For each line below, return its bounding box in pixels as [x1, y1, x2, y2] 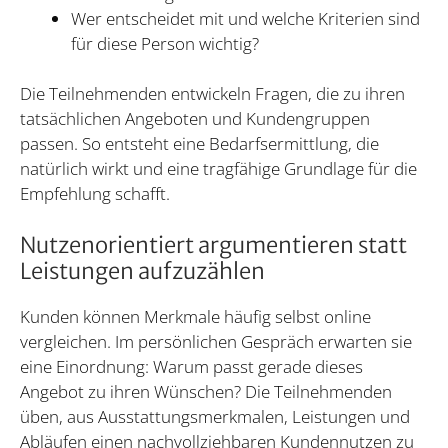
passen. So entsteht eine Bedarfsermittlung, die [20, 132, 379, 156]
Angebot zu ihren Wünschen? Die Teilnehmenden [20, 379, 392, 403]
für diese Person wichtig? [71, 31, 259, 55]
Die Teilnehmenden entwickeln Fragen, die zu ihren [20, 82, 405, 106]
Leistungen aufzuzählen [20, 256, 265, 285]
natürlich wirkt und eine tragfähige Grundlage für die [20, 157, 417, 181]
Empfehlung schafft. [20, 182, 170, 206]
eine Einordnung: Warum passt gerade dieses [20, 354, 363, 378]
